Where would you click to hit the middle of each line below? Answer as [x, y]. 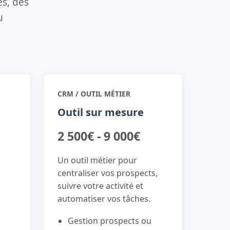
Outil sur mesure [100, 112]
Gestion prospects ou [109, 221]
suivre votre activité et [100, 186]
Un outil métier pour [97, 160]
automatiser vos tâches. [104, 199]
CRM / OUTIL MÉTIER [94, 94]
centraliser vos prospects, [107, 173]
